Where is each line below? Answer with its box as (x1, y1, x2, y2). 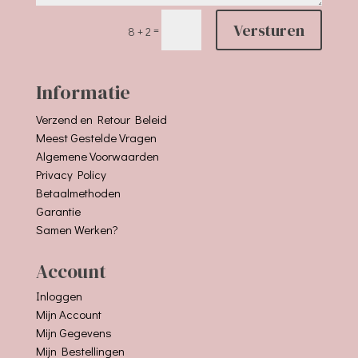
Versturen (233, 18, 305, 42)
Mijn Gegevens (35, 324, 112, 341)
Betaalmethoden (35, 185, 121, 201)
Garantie (35, 203, 81, 220)
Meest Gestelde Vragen (35, 129, 157, 146)
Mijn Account (35, 306, 101, 323)
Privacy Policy (35, 166, 106, 183)
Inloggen (35, 288, 82, 304)
